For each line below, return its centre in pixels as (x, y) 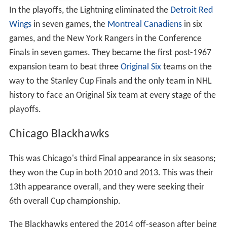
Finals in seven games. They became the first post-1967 (110, 53)
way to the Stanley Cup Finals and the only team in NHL (110, 82)
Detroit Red (191, 11)
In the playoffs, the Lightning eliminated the (89, 11)
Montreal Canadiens (144, 25)
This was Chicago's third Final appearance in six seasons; (112, 159)
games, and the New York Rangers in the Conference (105, 39)
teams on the (186, 67)
